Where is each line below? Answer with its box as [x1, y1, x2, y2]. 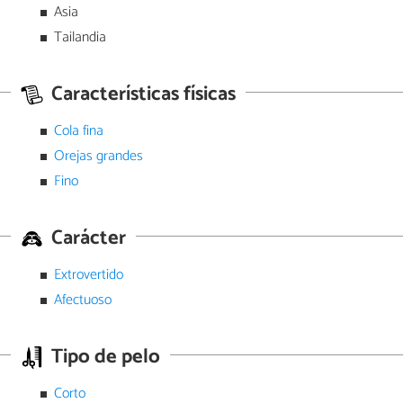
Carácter [46, 221, 126, 255]
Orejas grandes [53, 144, 143, 169]
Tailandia [53, 25, 106, 50]
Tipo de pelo [46, 340, 160, 374]
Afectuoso [53, 288, 112, 313]
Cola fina [53, 119, 103, 144]
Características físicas [46, 77, 236, 112]
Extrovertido [53, 263, 123, 288]
